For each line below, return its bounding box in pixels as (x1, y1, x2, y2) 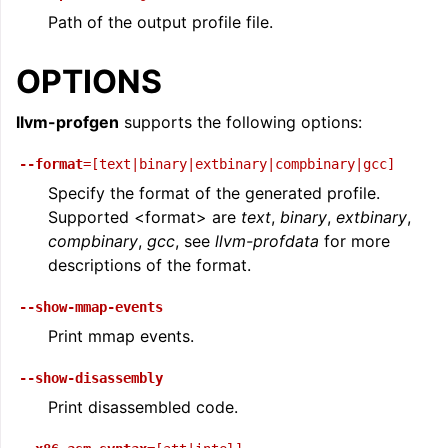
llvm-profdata (215, 230, 319, 251)
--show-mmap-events (19, 298, 163, 315)
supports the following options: (119, 111, 362, 132)
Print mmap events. (48, 325, 194, 346)
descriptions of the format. (48, 254, 251, 275)
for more (319, 230, 390, 251)
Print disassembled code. (48, 396, 238, 417)
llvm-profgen (16, 111, 119, 132)
